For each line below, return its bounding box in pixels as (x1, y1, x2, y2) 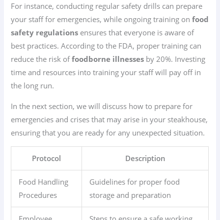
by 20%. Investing (144, 54, 206, 64)
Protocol (32, 153, 61, 164)
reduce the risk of (11, 54, 72, 64)
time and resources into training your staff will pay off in (11, 67, 201, 78)
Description (125, 153, 165, 164)
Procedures (19, 190, 57, 200)
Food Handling (19, 177, 69, 187)
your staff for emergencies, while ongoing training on (11, 14, 192, 25)
